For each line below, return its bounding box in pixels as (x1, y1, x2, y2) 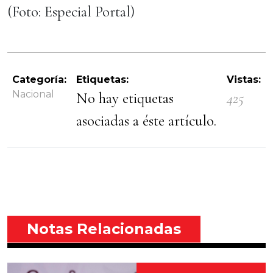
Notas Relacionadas (27, 220, 181, 238)
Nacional (12, 88, 54, 100)
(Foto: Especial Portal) (7, 2, 135, 21)
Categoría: (12, 74, 66, 85)
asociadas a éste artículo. (76, 112, 216, 130)
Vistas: (227, 74, 261, 85)
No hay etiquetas (76, 89, 174, 107)
